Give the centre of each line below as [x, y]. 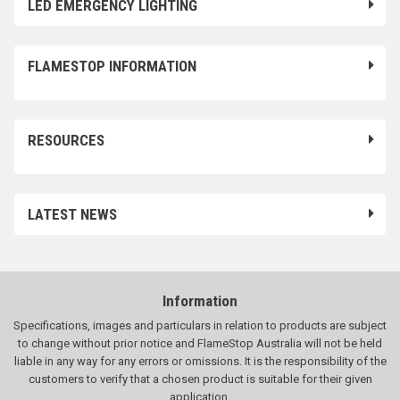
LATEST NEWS [72, 214]
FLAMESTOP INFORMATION [112, 66]
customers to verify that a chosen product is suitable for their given [200, 379]
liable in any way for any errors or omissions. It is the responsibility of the [200, 361]
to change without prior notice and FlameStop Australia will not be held [200, 343]
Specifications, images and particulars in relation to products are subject [200, 325]
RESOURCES [66, 140]
